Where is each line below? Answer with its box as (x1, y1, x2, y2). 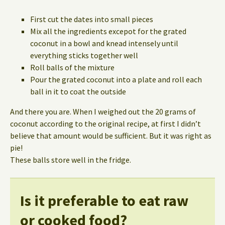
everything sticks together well (30, 50, 138, 60)
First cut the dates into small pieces (30, 14, 153, 24)
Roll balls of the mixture (30, 62, 115, 72)
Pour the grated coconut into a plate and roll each (30, 74, 202, 84)
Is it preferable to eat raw (20, 190, 188, 210)
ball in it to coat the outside (30, 86, 126, 96)
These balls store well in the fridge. (10, 154, 131, 165)
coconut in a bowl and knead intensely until (30, 38, 178, 48)
